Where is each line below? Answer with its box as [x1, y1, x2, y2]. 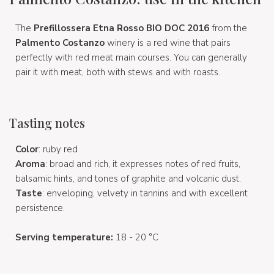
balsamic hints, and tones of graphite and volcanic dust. [15, 172, 241, 185]
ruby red [43, 143, 78, 155]
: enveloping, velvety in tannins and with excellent [42, 187, 248, 199]
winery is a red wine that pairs [105, 36, 231, 49]
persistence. [15, 201, 65, 214]
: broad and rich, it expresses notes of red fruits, [45, 157, 240, 170]
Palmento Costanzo [15, 36, 105, 49]
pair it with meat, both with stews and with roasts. [15, 65, 220, 78]
